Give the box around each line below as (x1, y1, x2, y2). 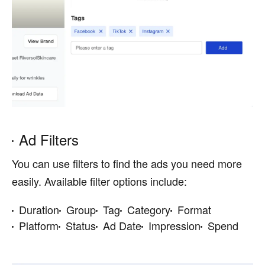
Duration (19, 201, 59, 217)
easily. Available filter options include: (12, 173, 187, 189)
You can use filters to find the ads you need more (12, 155, 242, 171)
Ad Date (103, 217, 141, 233)
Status (66, 217, 96, 233)
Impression (148, 217, 201, 233)
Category (127, 201, 170, 217)
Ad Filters (19, 128, 79, 150)
